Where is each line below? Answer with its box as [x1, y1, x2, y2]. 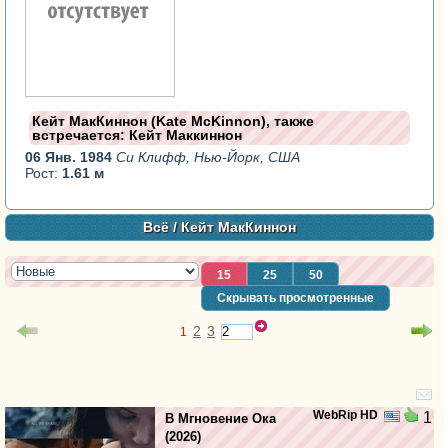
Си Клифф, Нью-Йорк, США [116, 148, 301, 165]
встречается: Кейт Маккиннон [32, 126, 243, 143]
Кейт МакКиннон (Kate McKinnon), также [32, 112, 315, 129]
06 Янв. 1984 [25, 148, 117, 165]
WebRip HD [312, 408, 378, 423]
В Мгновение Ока [165, 411, 276, 427]
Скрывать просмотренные [217, 290, 374, 305]
